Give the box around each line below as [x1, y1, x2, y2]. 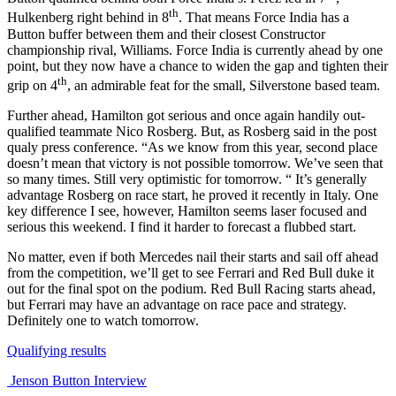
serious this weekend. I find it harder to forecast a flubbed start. [7, 219, 356, 235]
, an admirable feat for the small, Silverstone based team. [67, 78, 380, 94]
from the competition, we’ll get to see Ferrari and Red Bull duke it [7, 265, 374, 281]
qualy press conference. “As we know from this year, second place [7, 140, 377, 156]
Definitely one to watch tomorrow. [7, 313, 199, 329]
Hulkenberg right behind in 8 [7, 10, 169, 26]
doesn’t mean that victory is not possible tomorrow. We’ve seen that [7, 156, 383, 171]
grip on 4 [7, 78, 57, 94]
